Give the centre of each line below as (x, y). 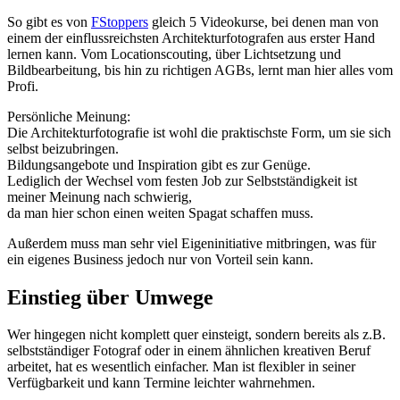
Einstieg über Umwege (110, 297)
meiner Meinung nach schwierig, (100, 196)
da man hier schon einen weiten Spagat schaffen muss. (160, 212)
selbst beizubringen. (63, 148)
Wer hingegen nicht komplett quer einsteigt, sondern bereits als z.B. (196, 335)
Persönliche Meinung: (69, 116)
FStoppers (120, 21)
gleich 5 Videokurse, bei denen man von (263, 21)
